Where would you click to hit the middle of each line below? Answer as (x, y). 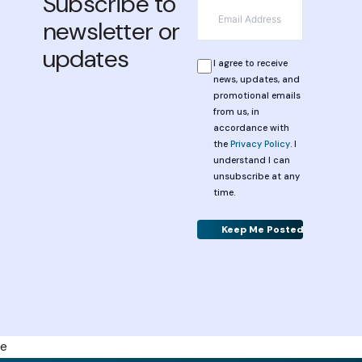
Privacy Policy (260, 143)
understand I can (251, 160)
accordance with (251, 127)
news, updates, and (256, 79)
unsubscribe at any (256, 176)
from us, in (236, 111)
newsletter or (111, 31)
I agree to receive (250, 63)
